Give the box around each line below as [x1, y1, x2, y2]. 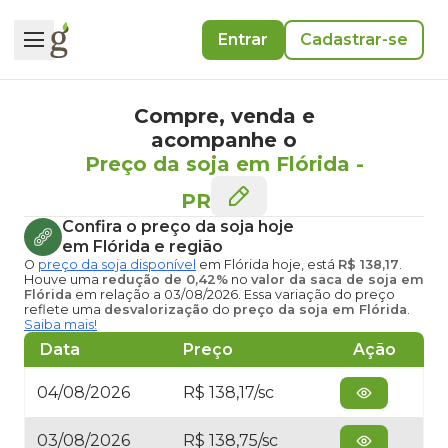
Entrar [218, 29, 268, 49]
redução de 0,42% [102, 272, 228, 287]
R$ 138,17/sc [183, 383, 274, 402]
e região [150, 237, 223, 256]
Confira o [62, 217, 141, 236]
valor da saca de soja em [251, 272, 424, 287]
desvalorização [104, 302, 209, 317]
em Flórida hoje [196, 257, 301, 272]
